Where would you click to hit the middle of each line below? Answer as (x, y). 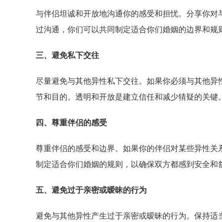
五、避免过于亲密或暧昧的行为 (91, 190)
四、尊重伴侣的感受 (71, 122)
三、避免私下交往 (67, 55)
